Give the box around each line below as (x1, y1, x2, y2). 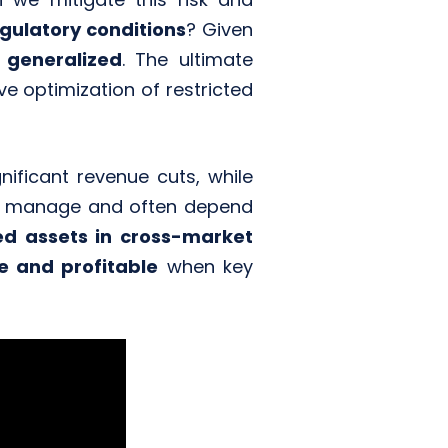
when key (158, 254, 253, 280)
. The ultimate (121, 47, 253, 73)
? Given (185, 17, 253, 43)
